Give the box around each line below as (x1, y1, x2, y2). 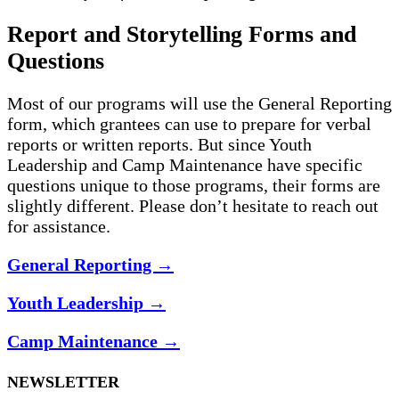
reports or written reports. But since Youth (7, 134, 312, 155)
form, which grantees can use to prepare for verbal (7, 114, 371, 134)
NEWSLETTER (7, 373, 119, 392)
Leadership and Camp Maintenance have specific (7, 155, 362, 175)
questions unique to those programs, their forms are (7, 175, 380, 196)
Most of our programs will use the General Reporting (7, 94, 392, 114)
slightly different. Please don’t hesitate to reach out (7, 196, 379, 216)
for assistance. (7, 216, 110, 237)
